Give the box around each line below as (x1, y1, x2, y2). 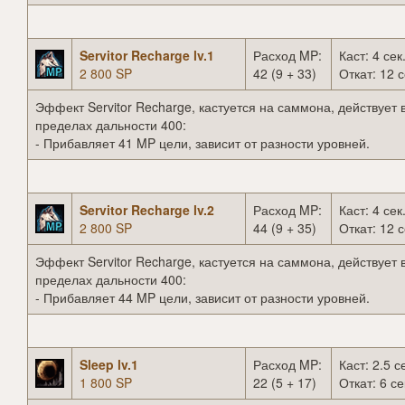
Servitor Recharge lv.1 (80, 46, 214, 65)
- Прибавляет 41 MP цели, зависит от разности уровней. (35, 134, 370, 153)
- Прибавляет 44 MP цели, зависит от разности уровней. (35, 288, 370, 307)
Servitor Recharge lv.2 (80, 201, 214, 220)
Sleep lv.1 (80, 355, 138, 374)
